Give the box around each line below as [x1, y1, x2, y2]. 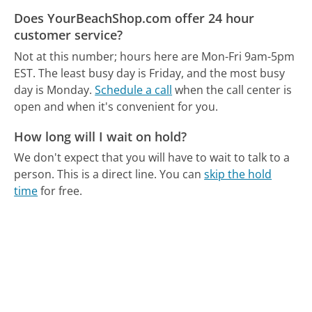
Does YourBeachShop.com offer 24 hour [14, 10, 255, 27]
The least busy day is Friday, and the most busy [38, 65, 286, 81]
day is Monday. [14, 81, 93, 97]
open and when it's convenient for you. [14, 98, 219, 114]
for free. [38, 183, 83, 199]
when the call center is [172, 81, 292, 97]
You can [159, 166, 205, 182]
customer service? [14, 26, 123, 44]
